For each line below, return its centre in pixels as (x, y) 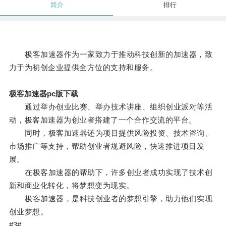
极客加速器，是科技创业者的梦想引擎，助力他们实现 (111, 199)
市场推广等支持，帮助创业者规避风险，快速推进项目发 (107, 146)
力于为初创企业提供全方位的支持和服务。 (83, 68)
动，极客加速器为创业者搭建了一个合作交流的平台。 (103, 120)
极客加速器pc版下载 (43, 94)
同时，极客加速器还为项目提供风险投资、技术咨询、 (111, 133)
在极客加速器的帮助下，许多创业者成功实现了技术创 (111, 173)
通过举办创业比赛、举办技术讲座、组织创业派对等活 (111, 107)
